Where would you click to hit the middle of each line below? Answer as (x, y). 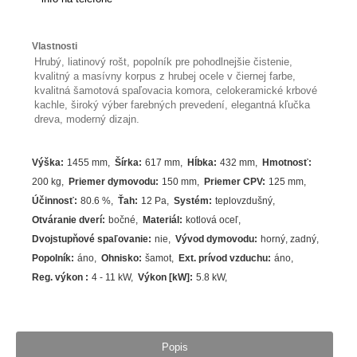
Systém (192, 201)
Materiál (161, 220)
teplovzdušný (244, 201)
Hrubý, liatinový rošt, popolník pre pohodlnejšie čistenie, (164, 62)
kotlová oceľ (212, 220)
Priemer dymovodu (112, 182)
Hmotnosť (286, 163)
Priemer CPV (233, 182)
